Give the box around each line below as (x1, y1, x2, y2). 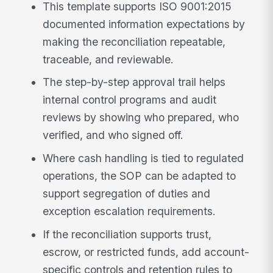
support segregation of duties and (43, 187, 211, 200)
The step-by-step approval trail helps (43, 76, 226, 89)
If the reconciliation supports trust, (43, 227, 212, 241)
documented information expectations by (43, 17, 246, 30)
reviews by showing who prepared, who (43, 111, 239, 124)
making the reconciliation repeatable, (43, 35, 226, 48)
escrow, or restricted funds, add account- (43, 245, 250, 258)
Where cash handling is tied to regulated (43, 152, 244, 165)
